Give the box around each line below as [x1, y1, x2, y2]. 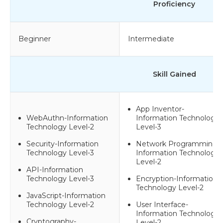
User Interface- [136, 200, 188, 209]
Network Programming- [136, 139, 220, 148]
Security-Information [26, 139, 99, 148]
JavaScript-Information [26, 191, 106, 200]
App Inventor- [136, 104, 184, 113]
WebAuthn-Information [26, 113, 108, 122]
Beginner [18, 34, 51, 43]
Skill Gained [152, 69, 196, 79]
